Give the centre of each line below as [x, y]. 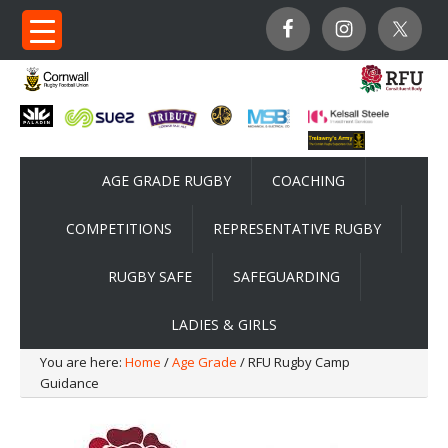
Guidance [69, 383]
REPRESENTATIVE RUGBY [297, 229]
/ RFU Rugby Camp [293, 362]
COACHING [308, 181]
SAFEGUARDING [286, 277]
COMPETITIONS [119, 229]
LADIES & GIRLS [224, 325]
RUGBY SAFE [149, 277]
